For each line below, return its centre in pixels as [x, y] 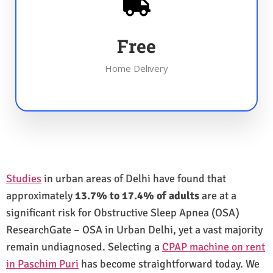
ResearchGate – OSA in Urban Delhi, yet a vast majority [134, 229]
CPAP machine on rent [214, 246]
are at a [218, 195]
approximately [41, 195]
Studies [24, 178]
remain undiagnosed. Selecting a [84, 246]
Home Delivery [136, 68]
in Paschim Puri [42, 264]
